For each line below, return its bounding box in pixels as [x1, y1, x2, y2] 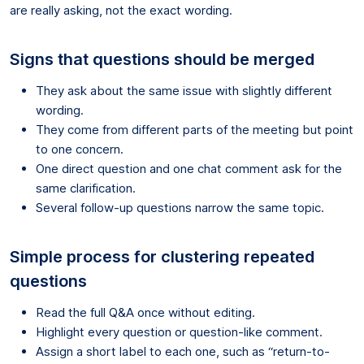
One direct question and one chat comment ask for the [36, 160, 342, 176]
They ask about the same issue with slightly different [36, 82, 332, 98]
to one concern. [36, 141, 123, 157]
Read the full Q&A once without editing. [36, 304, 255, 320]
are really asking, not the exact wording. [10, 2, 232, 18]
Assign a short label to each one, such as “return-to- [36, 343, 330, 359]
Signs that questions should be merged [10, 49, 314, 69]
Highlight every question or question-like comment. [36, 323, 323, 340]
